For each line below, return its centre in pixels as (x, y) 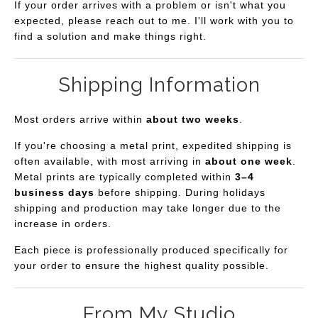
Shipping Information (159, 84)
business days (54, 192)
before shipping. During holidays (180, 192)
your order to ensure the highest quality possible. (142, 265)
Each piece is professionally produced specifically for (151, 250)
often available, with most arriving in (110, 161)
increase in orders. (65, 223)
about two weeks (193, 119)
